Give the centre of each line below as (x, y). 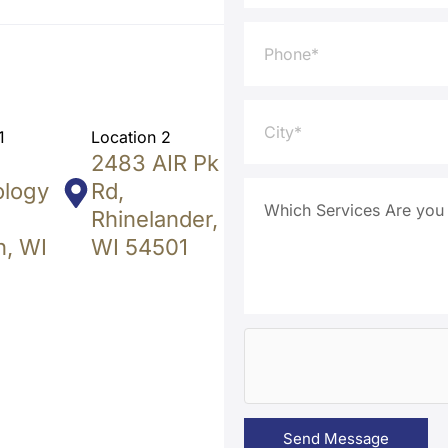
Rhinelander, (154, 219)
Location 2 (131, 137)
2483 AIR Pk (155, 163)
